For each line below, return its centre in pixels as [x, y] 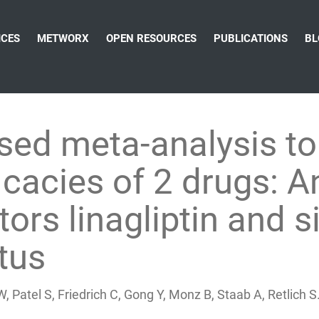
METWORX [63, 38]
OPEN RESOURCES [151, 38]
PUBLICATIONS [251, 38]
